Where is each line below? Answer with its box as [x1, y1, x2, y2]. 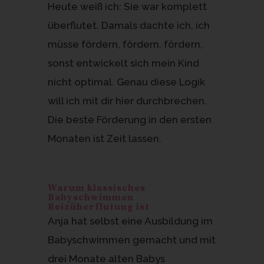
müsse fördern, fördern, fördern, [47, 38, 203, 50]
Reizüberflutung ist [47, 200, 150, 213]
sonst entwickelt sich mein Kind [47, 57, 199, 69]
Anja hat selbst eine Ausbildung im [47, 214, 213, 227]
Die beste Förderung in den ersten [47, 113, 212, 126]
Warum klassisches [47, 181, 146, 194]
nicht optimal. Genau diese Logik [47, 75, 205, 88]
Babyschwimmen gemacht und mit [47, 233, 216, 246]
